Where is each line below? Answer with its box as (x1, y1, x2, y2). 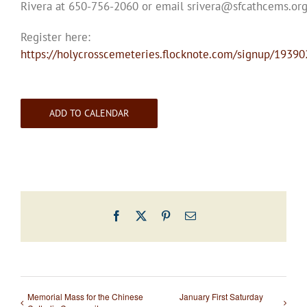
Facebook (121, 210, 164, 221)
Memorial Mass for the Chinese (27, 291, 143, 303)
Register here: (21, 29, 90, 45)
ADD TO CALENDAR (49, 107, 129, 120)
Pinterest (171, 210, 208, 221)
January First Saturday (179, 291, 263, 303)
